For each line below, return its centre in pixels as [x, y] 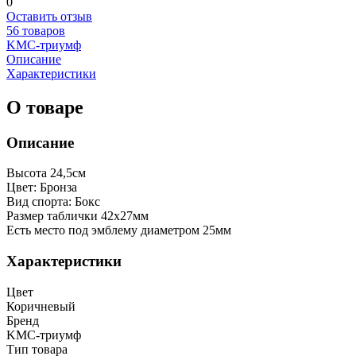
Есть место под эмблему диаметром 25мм [119, 230]
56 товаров [36, 30]
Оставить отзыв [49, 16]
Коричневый [41, 306]
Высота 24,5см [46, 173]
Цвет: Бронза [42, 188]
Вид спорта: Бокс [53, 202]
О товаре [45, 107]
